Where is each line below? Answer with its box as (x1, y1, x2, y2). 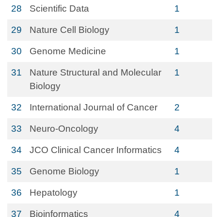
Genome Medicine (30, 46, 106, 56)
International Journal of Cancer (30, 102, 157, 112)
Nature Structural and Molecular (30, 67, 161, 77)
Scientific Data (30, 3, 89, 14)
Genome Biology (30, 166, 99, 176)
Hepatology (30, 187, 77, 198)
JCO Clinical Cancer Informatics (30, 145, 162, 155)
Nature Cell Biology (30, 25, 109, 35)
